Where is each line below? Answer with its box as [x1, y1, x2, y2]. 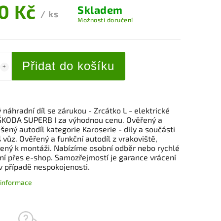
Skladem [77, 3, 123, 16]
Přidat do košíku [22, 59, 114, 73]
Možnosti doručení [77, 15, 133, 24]
